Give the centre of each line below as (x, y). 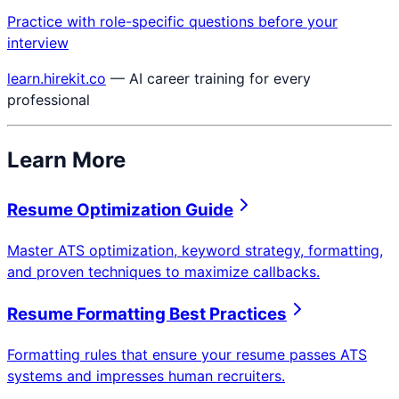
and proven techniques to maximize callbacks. (163, 271)
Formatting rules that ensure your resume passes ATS (187, 355)
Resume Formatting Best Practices (147, 314)
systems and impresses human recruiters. (146, 376)
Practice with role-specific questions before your (172, 22)
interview (38, 43)
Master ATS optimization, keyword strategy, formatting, (195, 250)
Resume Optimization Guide (120, 209)
